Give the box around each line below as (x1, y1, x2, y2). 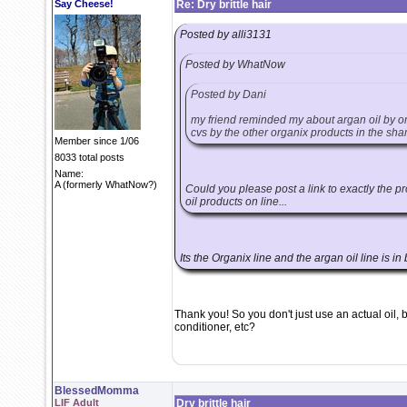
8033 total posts (55, 152, 124, 163)
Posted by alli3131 (180, 28, 272, 41)
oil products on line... (185, 195, 287, 208)
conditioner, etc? (174, 321, 255, 333)
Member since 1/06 (55, 135, 139, 146)
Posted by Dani (191, 88, 266, 101)
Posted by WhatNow (185, 58, 285, 71)
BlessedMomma (55, 384, 139, 397)
